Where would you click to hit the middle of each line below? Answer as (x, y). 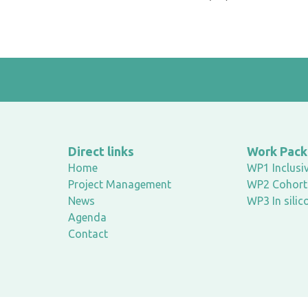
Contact (88, 234)
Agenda (87, 217)
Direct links (101, 151)
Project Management (120, 184)
